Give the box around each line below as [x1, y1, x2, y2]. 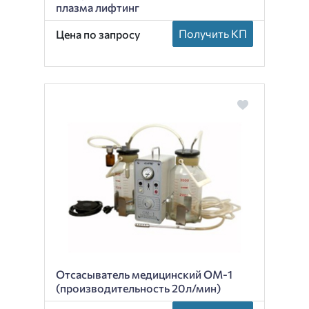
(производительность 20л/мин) [56, 281, 221, 295]
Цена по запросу [56, 28, 140, 41]
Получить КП [179, 26, 247, 40]
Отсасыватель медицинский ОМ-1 [56, 268, 232, 281]
